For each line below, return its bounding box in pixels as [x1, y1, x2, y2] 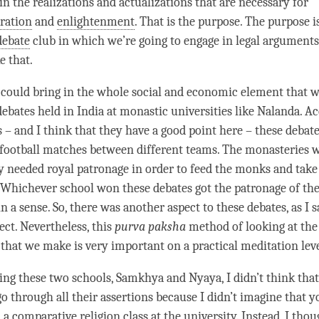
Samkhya [116, 271, 164, 286]
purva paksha [115, 219, 186, 235]
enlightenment [57, 14, 135, 30]
